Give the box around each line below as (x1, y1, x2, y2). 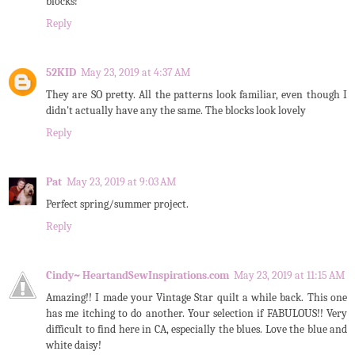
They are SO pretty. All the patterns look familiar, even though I (46, 88, 347, 102)
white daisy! (46, 338, 101, 353)
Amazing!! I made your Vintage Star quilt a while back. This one (46, 291, 347, 305)
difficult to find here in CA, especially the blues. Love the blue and (46, 323, 347, 337)
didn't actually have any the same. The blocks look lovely (46, 104, 306, 118)
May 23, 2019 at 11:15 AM (234, 269, 345, 283)
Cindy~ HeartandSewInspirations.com (46, 269, 229, 283)
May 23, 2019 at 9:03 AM (67, 175, 176, 189)
